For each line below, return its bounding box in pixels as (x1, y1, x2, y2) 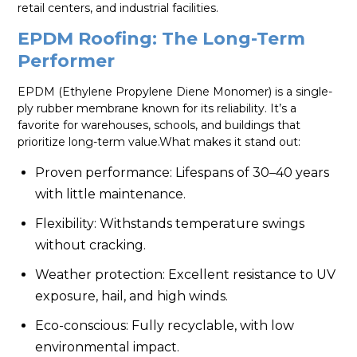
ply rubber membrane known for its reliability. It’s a (18, 101, 297, 116)
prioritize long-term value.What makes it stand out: (18, 135, 301, 150)
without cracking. (35, 237, 147, 253)
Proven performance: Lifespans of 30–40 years (35, 165, 330, 181)
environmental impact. (35, 339, 180, 355)
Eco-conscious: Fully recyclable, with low (35, 318, 295, 334)
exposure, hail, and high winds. (35, 288, 229, 304)
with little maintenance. (35, 186, 186, 202)
